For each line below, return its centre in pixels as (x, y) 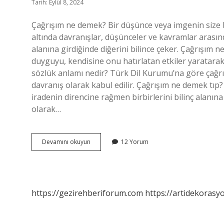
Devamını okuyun (66, 142)
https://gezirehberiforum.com (87, 193)
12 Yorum (135, 142)
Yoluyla (100, 150)
